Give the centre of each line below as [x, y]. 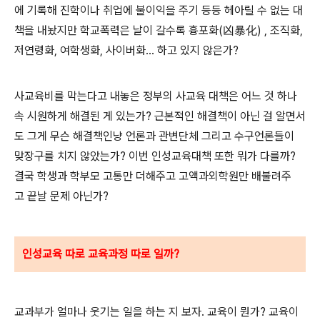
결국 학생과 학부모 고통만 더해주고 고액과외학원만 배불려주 [153, 176]
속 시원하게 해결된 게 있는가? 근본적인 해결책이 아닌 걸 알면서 [160, 116]
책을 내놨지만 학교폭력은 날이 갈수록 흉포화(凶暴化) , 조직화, [159, 31]
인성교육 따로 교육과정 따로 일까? [101, 254]
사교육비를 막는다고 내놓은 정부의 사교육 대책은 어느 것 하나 [156, 96]
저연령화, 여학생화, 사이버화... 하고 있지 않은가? [126, 51]
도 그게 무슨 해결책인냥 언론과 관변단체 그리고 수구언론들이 [154, 136]
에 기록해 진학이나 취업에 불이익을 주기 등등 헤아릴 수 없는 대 [159, 11]
